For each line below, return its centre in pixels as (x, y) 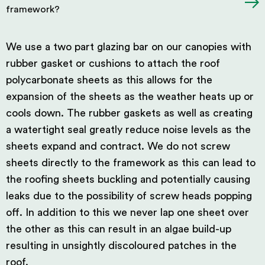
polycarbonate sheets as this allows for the (109, 80)
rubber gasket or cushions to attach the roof (113, 63)
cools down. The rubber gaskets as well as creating (129, 113)
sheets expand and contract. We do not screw (118, 146)
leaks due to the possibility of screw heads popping (129, 196)
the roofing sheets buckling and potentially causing (128, 179)
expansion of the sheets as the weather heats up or (130, 96)
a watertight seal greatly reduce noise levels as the (128, 130)
